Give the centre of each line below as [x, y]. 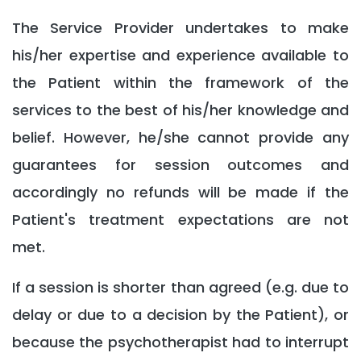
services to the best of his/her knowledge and [180, 110]
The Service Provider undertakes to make [180, 28]
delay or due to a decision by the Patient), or [180, 315]
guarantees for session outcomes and [180, 165]
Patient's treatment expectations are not [180, 220]
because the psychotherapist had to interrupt [180, 342]
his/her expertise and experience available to [180, 55]
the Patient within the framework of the [180, 83]
